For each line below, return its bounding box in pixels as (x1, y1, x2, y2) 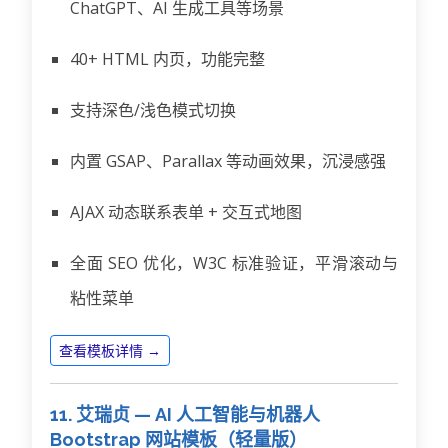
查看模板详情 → (59, 340, 161, 360)
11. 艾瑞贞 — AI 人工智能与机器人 (50, 403, 320, 425)
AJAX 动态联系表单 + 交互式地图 (70, 200, 302, 223)
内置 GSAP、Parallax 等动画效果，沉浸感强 (70, 149, 386, 172)
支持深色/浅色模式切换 (70, 98, 236, 121)
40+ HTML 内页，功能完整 (70, 47, 265, 70)
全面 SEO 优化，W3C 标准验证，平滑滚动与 (70, 251, 398, 274)
